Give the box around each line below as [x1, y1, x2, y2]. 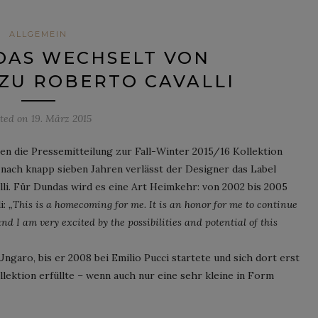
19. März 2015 [31, 111, 92, 125]
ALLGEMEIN [9, 28, 67, 39]
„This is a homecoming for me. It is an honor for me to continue [9, 197, 297, 211]
